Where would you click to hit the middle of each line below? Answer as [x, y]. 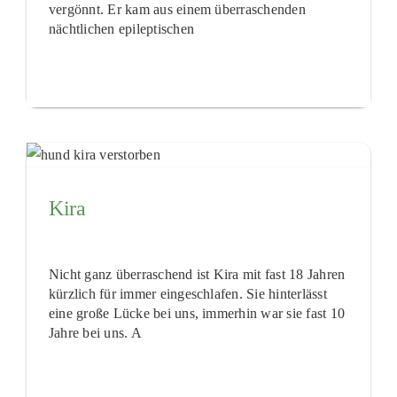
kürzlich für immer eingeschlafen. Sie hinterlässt [187, 294]
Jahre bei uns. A [95, 333]
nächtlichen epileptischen [121, 29]
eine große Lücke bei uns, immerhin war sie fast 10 [196, 314]
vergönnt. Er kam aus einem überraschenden [177, 10]
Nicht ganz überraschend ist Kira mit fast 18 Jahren [197, 275]
